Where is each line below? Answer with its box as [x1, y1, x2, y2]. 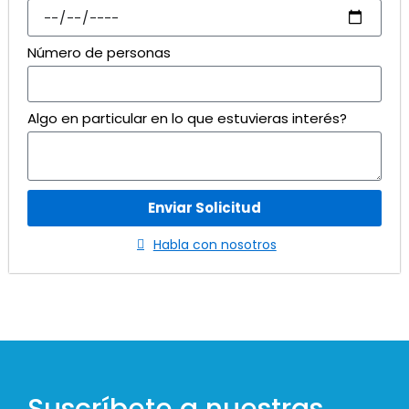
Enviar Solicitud [148, 198, 261, 218]
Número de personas [27, 42, 171, 62]
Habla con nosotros [152, 235, 277, 254]
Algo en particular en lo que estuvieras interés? [27, 108, 347, 128]
